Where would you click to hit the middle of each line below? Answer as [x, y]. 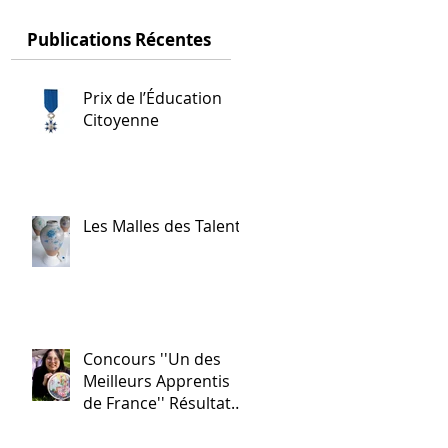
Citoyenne [121, 120]
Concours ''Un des [152, 359]
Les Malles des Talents [166, 226]
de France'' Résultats [161, 403]
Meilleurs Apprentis [156, 381]
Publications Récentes [119, 39]
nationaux [121, 425]
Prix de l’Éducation [152, 98]
